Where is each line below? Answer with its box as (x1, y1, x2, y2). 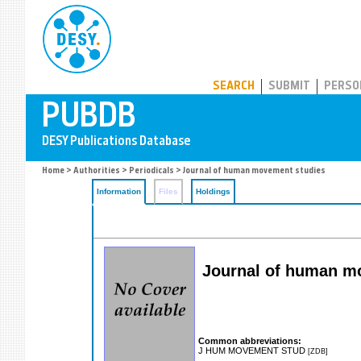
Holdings (196, 187, 230, 196)
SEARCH (213, 81, 255, 93)
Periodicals (129, 167, 174, 176)
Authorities (73, 167, 120, 176)
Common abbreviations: (198, 335, 301, 346)
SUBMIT (268, 81, 310, 93)
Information (97, 187, 141, 196)
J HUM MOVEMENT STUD (198, 345, 308, 355)
